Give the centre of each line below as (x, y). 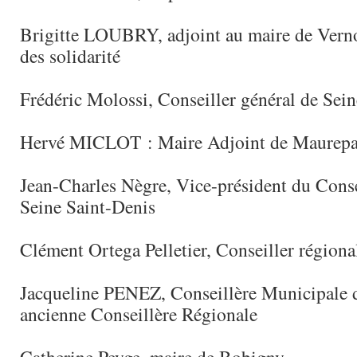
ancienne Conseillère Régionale (139, 314)
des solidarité (70, 56)
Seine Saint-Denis (88, 206)
